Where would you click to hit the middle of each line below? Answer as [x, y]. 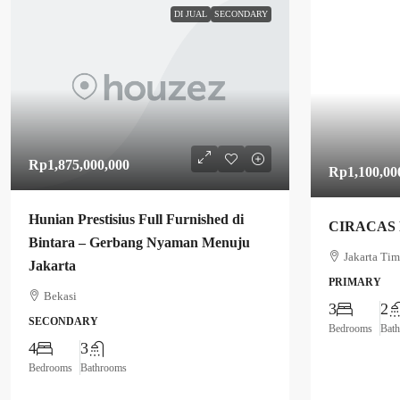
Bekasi [60, 296]
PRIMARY [355, 282]
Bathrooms [104, 368]
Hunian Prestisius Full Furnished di [136, 220]
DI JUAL [191, 13]
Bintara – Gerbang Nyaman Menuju [139, 243]
